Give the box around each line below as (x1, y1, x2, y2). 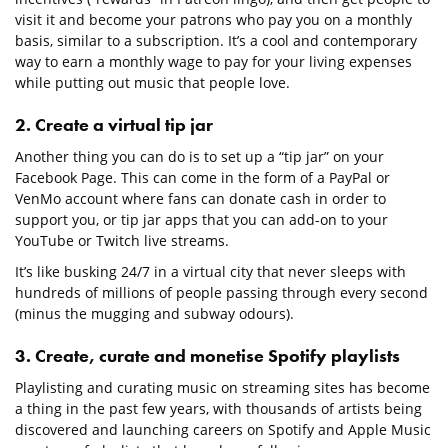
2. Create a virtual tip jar (15, 113, 213, 137)
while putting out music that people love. (15, 73, 290, 93)
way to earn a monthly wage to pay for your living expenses (15, 52, 412, 72)
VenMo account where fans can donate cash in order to (15, 189, 386, 209)
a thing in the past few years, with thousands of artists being (15, 399, 422, 419)
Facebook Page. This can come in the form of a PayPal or (15, 168, 390, 188)
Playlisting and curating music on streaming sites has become (15, 378, 430, 398)
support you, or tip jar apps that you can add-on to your (15, 210, 388, 230)
